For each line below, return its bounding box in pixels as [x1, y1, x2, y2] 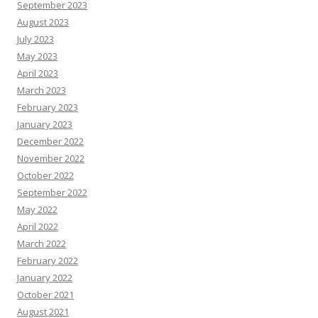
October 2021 [17, 288, 74, 301]
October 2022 [17, 169, 74, 182]
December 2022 [17, 135, 84, 148]
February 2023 [17, 101, 78, 114]
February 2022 [17, 254, 78, 267]
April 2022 [17, 220, 58, 233]
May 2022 [17, 203, 57, 216]
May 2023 [17, 50, 57, 62]
